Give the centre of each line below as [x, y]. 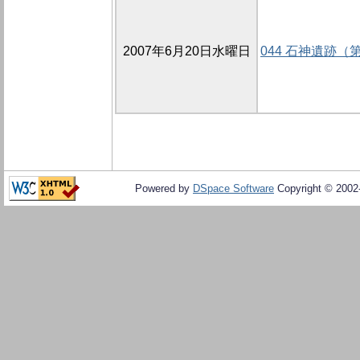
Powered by [164, 188]
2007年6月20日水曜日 [186, 51]
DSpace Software [233, 188]
